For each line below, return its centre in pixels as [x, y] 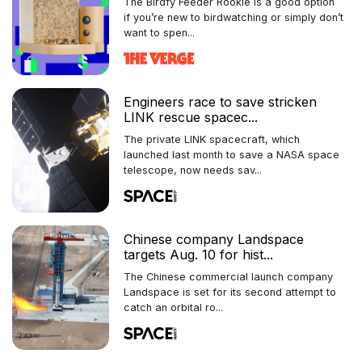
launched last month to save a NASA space [232, 154]
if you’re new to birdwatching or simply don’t [234, 17]
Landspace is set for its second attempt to [230, 292]
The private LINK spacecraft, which [212, 139]
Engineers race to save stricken [220, 101]
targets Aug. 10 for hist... [198, 254]
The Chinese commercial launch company [228, 276]
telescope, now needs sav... [193, 170]
